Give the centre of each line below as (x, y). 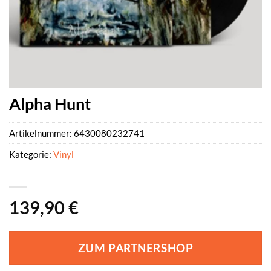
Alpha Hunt (50, 104)
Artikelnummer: (41, 133)
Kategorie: (31, 155)
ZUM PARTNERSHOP (135, 248)
